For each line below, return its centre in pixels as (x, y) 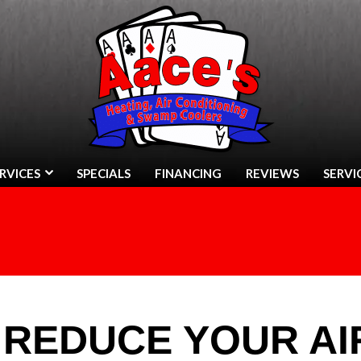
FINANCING (188, 173)
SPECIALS (104, 173)
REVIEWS (272, 173)
